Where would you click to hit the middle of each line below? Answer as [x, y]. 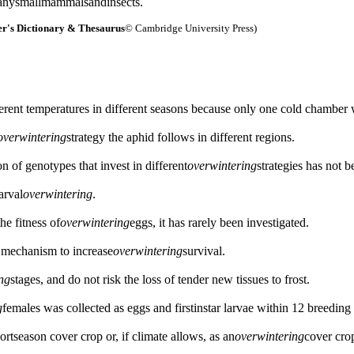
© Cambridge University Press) [191, 28]
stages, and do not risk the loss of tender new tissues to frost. [160, 279]
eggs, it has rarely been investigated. [219, 222]
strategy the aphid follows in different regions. [181, 137]
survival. [204, 250]
